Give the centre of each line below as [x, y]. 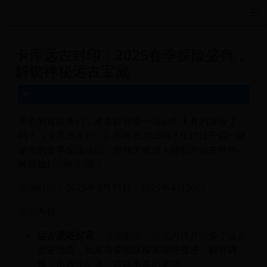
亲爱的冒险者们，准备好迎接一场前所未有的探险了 [127, 121]
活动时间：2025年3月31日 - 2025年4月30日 [111, 187]
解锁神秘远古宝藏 [72, 70]
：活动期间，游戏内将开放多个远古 [170, 235]
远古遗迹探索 [65, 235]
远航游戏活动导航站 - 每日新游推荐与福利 [97, 19]
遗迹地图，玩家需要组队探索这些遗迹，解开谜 [137, 249]
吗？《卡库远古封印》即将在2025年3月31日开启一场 [132, 135]
